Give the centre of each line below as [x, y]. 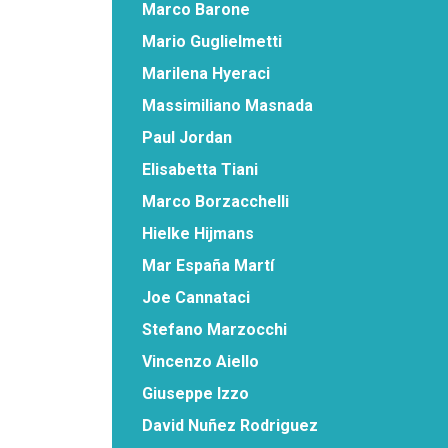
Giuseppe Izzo [195, 393]
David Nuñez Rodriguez [230, 425]
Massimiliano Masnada [227, 105]
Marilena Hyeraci [206, 73]
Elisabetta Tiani [200, 169]
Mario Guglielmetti [212, 41]
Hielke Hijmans [198, 233]
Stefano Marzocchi [214, 329]
